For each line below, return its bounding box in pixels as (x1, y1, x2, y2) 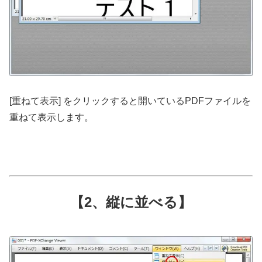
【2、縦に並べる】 (70, 194, 192, 211)
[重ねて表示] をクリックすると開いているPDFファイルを (9, 95, 251, 106)
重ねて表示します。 (9, 112, 94, 122)
